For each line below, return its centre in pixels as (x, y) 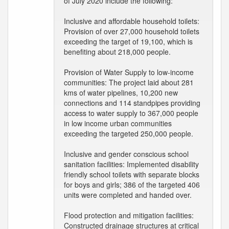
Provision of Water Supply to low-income (129, 72)
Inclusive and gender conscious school (126, 154)
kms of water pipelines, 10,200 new (121, 93)
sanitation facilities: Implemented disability (131, 164)
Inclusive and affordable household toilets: (132, 21)
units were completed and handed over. (128, 195)
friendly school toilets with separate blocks (132, 174)
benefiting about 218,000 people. (117, 52)
